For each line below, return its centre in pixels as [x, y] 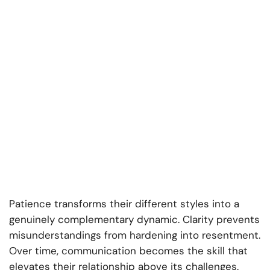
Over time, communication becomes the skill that [128, 250]
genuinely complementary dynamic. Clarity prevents [134, 219]
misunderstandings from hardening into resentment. [135, 235]
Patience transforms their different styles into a [124, 203]
